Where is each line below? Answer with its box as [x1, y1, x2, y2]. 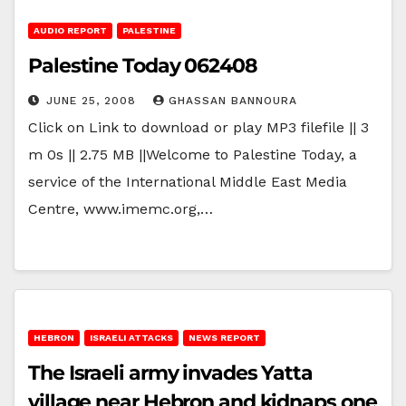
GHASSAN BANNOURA [169, 93, 297, 107]
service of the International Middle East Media [28, 172, 347, 190]
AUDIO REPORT [34, 24, 107, 35]
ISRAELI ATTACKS [90, 332, 173, 343]
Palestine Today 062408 [28, 53, 257, 78]
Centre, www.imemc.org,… [28, 199, 213, 217]
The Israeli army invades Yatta [28, 360, 313, 385]
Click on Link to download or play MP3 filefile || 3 [28, 118, 369, 136]
